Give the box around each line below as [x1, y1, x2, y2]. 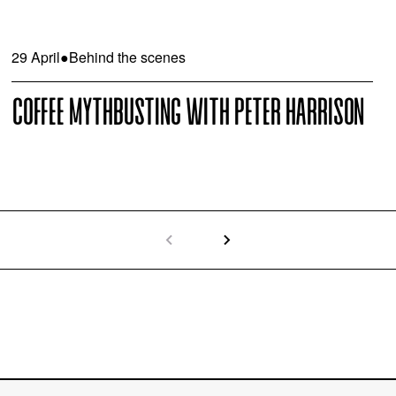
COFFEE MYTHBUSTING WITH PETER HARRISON [11, 95, 364, 133]
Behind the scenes [68, 46, 186, 67]
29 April [11, 46, 60, 67]
